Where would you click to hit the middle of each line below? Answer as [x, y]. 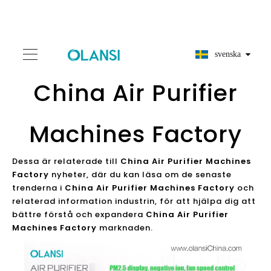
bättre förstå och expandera [79, 214]
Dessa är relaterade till [66, 161]
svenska [228, 54]
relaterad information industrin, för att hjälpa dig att [134, 201]
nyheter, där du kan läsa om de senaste [140, 175]
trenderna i [38, 188]
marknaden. [125, 228]
